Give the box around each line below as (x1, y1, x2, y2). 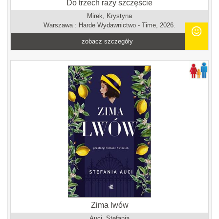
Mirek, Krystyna (87, 12, 132, 20)
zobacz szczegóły (82, 38, 133, 45)
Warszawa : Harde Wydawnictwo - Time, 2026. (44, 22, 175, 29)
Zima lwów (90, 201, 129, 209)
